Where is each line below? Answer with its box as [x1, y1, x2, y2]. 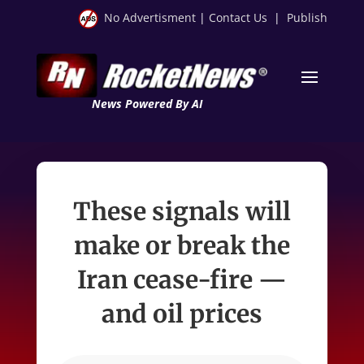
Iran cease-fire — [76, 263, 287, 295]
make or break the [73, 229, 290, 261]
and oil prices [101, 297, 262, 329]
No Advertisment [104, 10, 197, 25]
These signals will [72, 195, 291, 227]
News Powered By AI [91, 95, 202, 111]
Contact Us [209, 10, 268, 25]
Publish [287, 10, 328, 25]
